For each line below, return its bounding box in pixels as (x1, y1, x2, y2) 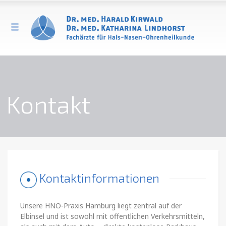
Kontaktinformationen (37, 171, 159, 185)
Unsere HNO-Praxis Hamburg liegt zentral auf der (20, 200, 182, 210)
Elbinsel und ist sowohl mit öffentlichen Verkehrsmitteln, (20, 211, 205, 221)
